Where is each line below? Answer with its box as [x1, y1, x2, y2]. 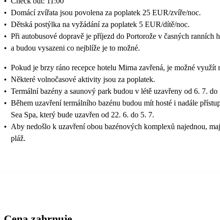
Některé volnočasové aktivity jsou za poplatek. [11, 75, 155, 83]
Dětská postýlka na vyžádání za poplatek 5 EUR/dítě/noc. [11, 20, 190, 28]
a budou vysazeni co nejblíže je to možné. [11, 43, 140, 52]
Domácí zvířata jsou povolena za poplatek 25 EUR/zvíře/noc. [11, 8, 201, 17]
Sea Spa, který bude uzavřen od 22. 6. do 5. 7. [11, 110, 154, 119]
